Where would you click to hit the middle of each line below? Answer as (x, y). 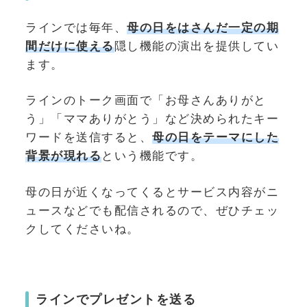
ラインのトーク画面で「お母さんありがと (146, 100)
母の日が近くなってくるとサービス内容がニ (152, 192)
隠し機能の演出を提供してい (196, 46)
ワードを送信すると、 (89, 137)
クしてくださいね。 (83, 229)
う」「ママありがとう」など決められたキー (152, 119)
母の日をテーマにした (216, 137)
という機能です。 (152, 156)
